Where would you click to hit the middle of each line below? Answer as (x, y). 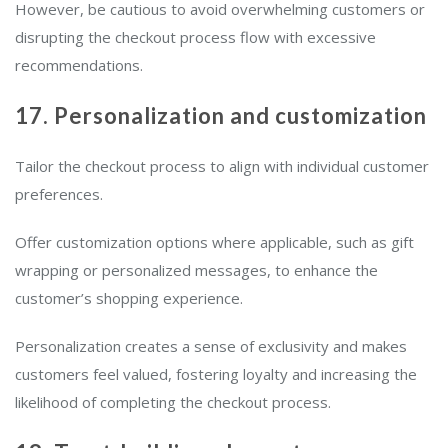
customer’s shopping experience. (133, 298)
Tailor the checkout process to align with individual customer (222, 166)
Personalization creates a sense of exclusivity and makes (211, 346)
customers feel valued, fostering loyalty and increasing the (216, 374)
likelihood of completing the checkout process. (175, 402)
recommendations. (79, 65)
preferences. (63, 194)
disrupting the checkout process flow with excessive (195, 37)
